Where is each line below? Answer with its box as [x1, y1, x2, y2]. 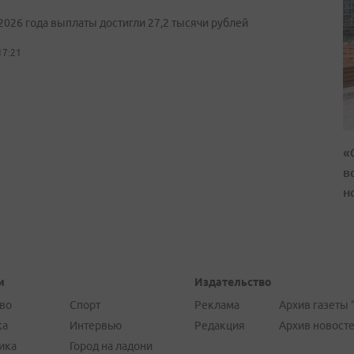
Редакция [194, 319, 245, 332]
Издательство [194, 276, 272, 288]
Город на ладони [69, 340, 153, 352]
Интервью [69, 319, 122, 332]
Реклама [194, 299, 239, 311]
